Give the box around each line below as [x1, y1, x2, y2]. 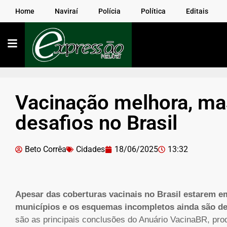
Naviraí [55, 7, 78, 15]
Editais [186, 7, 208, 15]
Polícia [98, 7, 121, 15]
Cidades [76, 144, 105, 155]
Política [141, 7, 166, 15]
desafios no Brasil [15, 111, 177, 135]
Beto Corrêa [25, 144, 66, 155]
